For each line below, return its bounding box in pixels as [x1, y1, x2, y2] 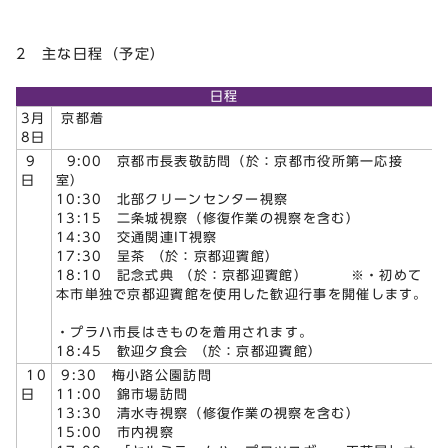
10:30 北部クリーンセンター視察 [56, 193, 289, 207]
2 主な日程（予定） [16, 46, 166, 62]
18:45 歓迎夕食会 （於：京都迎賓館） [56, 345, 323, 359]
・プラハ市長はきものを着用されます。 [56, 326, 314, 340]
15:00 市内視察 [56, 426, 174, 440]
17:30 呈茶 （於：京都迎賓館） [56, 250, 366, 264]
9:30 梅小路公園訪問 [56, 369, 212, 383]
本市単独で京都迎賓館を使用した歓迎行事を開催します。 [56, 288, 428, 302]
